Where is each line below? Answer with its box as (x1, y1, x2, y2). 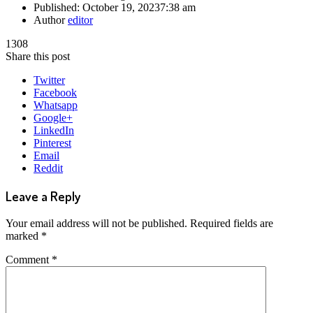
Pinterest (34, 137, 71, 150)
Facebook (34, 87, 77, 99)
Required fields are (190, 217, 273, 229)
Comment (6, 253, 52, 265)
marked (6, 229, 41, 242)
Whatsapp (34, 99, 78, 112)
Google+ (34, 112, 73, 124)
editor (68, 14, 93, 27)
